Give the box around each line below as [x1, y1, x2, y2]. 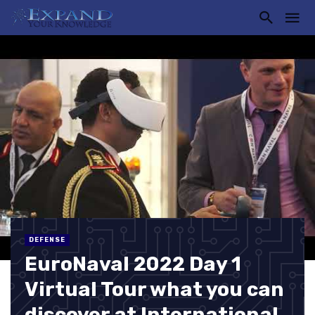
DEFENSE [29, 236, 65, 243]
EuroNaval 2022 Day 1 [25, 252, 241, 276]
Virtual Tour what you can [25, 277, 284, 302]
